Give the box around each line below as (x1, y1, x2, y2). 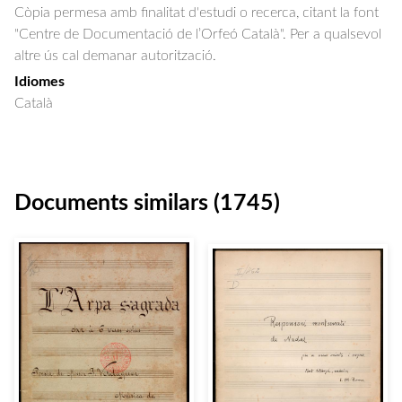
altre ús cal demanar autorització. (14, 48, 216, 63)
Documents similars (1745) (14, 192, 280, 214)
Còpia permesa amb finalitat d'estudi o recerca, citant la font (14, 5, 379, 20)
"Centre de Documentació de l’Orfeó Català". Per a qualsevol (14, 27, 381, 41)
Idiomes (14, 74, 65, 89)
